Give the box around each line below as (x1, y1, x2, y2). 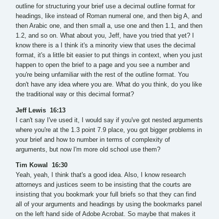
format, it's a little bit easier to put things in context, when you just (16, 52, 202, 59)
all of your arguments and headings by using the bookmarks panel (16, 201, 202, 208)
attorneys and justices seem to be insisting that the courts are (16, 181, 191, 189)
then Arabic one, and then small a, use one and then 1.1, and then (16, 22, 202, 30)
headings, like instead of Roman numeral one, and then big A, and (16, 13, 202, 20)
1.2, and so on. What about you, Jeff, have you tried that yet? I (16, 32, 194, 40)
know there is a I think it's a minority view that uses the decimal (16, 42, 196, 49)
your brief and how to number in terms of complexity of (16, 136, 170, 143)
